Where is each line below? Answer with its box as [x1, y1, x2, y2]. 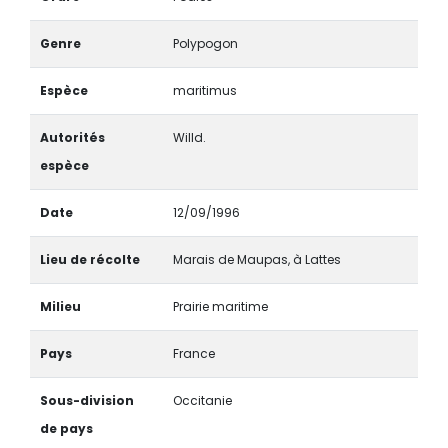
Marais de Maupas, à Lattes [172, 250, 341, 268]
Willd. [172, 128, 206, 146]
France [172, 344, 215, 362]
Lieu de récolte [39, 250, 140, 268]
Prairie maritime [172, 297, 268, 315]
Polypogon [172, 34, 238, 52]
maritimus [172, 81, 237, 99]
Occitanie [172, 391, 232, 409]
